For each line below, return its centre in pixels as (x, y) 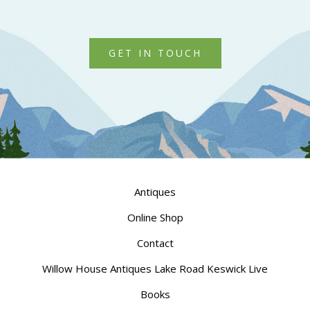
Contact (155, 243)
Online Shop (155, 217)
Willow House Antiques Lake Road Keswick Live (155, 268)
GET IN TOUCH (155, 53)
